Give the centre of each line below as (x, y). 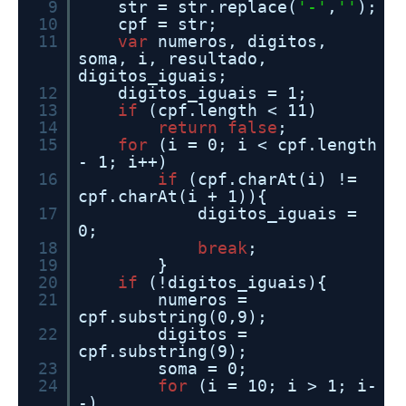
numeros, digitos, (242, 41)
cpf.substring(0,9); (173, 317)
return (188, 127)
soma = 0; (203, 368)
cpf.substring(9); (163, 351)
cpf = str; (168, 24)
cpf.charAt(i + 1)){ (173, 196)
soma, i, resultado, (173, 58)
